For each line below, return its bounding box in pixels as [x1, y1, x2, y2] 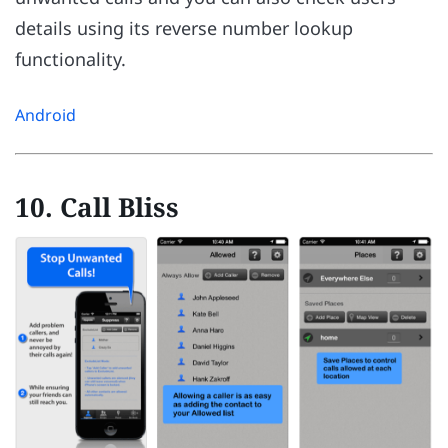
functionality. [15, 47, 126, 72]
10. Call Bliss [15, 188, 179, 225]
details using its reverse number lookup [15, 16, 353, 41]
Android [15, 103, 76, 126]
